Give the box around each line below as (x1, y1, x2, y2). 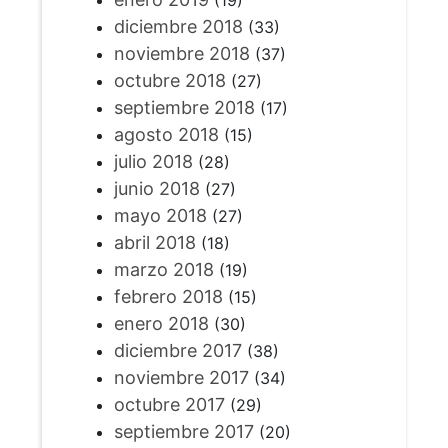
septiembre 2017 (113, 421, 254, 442)
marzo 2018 (113, 259, 214, 280)
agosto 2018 (113, 124, 219, 145)
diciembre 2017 (113, 340, 242, 361)
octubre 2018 (113, 70, 226, 91)
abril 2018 (113, 232, 196, 253)
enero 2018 (113, 313, 209, 334)
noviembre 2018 (113, 43, 250, 64)
